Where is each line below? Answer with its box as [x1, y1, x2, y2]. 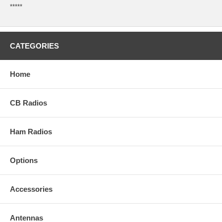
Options [10, 156, 38, 165]
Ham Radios [10, 127, 52, 136]
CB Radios [10, 99, 47, 108]
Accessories [10, 185, 53, 194]
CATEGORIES [10, 42, 59, 51]
